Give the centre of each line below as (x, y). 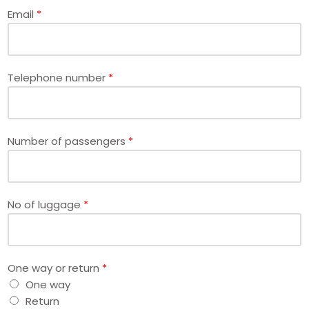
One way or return (55, 268)
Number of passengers (68, 141)
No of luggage (46, 204)
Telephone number (58, 77)
